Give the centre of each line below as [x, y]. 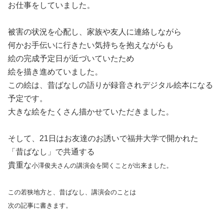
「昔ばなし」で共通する [51, 152]
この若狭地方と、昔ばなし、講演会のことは [72, 192]
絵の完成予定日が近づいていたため [71, 59]
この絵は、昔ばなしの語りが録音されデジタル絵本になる [110, 85]
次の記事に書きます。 [40, 206]
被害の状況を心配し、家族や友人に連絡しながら [95, 32]
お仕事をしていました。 [51, 5]
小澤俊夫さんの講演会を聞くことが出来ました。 [102, 166]
